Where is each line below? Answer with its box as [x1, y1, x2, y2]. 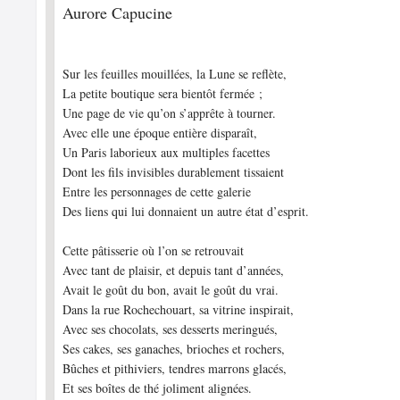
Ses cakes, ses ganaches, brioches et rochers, [62, 340, 286, 357]
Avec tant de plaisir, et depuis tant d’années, [62, 262, 285, 279]
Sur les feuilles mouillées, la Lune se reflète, [62, 65, 287, 82]
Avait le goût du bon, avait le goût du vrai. [62, 281, 279, 298]
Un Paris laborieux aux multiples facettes [62, 144, 271, 161]
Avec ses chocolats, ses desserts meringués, [62, 321, 279, 337]
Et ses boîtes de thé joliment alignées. [62, 379, 253, 396]
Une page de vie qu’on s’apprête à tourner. [62, 104, 277, 121]
